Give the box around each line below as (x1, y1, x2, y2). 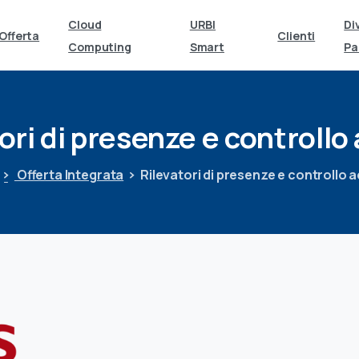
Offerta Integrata (14, 166, 124, 184)
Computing (68, 39, 131, 54)
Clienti (277, 28, 316, 43)
